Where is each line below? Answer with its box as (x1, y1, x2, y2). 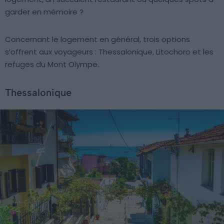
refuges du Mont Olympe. (5, 58, 99, 69)
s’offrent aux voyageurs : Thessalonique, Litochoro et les (5, 46, 213, 57)
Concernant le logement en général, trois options (5, 33, 190, 44)
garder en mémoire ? (5, 6, 83, 17)
